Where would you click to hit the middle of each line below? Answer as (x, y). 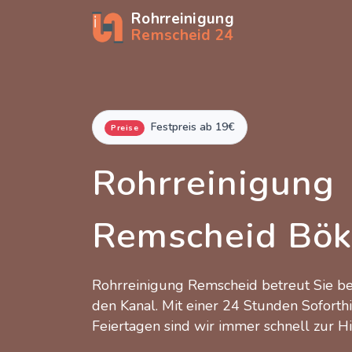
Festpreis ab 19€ (193, 127)
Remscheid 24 (182, 35)
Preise (125, 128)
